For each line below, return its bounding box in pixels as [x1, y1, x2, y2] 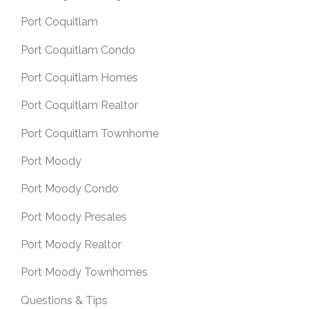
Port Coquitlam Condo [21, 43, 135, 57]
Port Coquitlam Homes [21, 71, 138, 85]
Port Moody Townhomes [21, 266, 148, 279]
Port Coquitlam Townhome [21, 126, 159, 140]
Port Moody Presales [21, 210, 127, 223]
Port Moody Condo [21, 182, 119, 196]
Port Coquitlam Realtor [21, 99, 138, 112]
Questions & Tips [21, 293, 108, 307]
